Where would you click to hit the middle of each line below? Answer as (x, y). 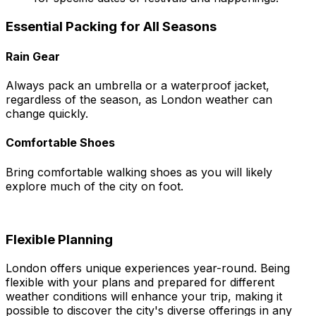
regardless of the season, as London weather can (139, 100)
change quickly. (47, 114)
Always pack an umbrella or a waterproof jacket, (138, 86)
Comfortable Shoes (60, 143)
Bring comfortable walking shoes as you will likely (139, 172)
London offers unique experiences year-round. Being (148, 268)
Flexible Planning (59, 240)
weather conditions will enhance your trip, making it (144, 297)
